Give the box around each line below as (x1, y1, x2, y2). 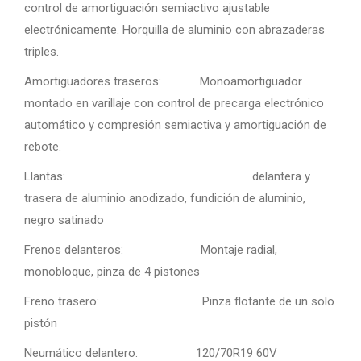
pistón (24, 316, 57, 331)
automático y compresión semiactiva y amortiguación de (24, 118, 326, 133)
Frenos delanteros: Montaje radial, (24, 243, 277, 258)
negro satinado (24, 213, 104, 228)
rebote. (24, 139, 61, 155)
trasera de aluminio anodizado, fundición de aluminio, (24, 191, 305, 206)
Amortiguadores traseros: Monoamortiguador (24, 74, 302, 89)
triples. (24, 44, 59, 60)
